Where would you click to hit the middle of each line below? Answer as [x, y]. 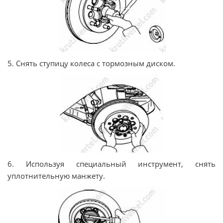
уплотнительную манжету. [56, 176]
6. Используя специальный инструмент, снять [111, 164]
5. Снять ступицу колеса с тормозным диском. [91, 63]
